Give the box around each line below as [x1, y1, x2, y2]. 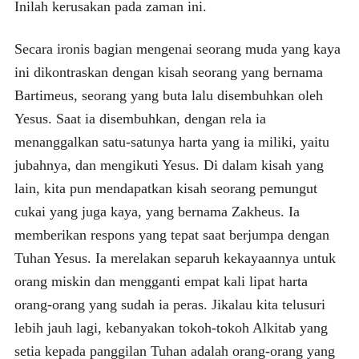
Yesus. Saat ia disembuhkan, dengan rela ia [14, 110, 266, 127]
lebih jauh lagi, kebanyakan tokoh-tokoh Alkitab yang [14, 319, 328, 336]
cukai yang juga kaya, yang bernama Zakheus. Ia [14, 203, 300, 220]
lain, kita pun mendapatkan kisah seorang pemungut [14, 179, 317, 196]
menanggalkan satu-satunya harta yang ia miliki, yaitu [14, 133, 329, 150]
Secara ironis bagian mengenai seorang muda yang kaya [14, 40, 341, 57]
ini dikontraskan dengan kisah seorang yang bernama [14, 63, 323, 80]
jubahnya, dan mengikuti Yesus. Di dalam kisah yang [14, 156, 324, 173]
